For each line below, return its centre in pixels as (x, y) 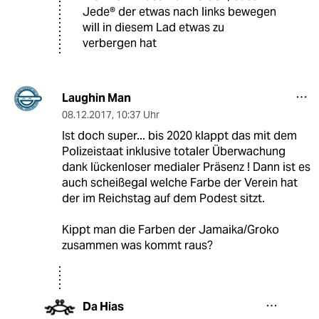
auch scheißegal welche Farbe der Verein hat (179, 183)
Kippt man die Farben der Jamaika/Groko (170, 230)
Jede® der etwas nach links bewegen (179, 12)
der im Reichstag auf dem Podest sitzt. (163, 199)
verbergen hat (120, 43)
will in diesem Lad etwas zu (153, 28)
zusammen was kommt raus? (137, 246)
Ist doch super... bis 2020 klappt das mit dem (179, 136)
